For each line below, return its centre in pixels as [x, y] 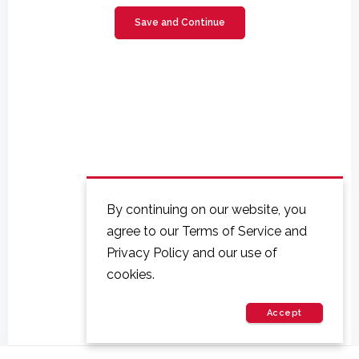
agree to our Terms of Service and [207, 231]
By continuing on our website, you [206, 209]
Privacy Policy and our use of [192, 252]
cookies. [131, 274]
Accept [284, 313]
